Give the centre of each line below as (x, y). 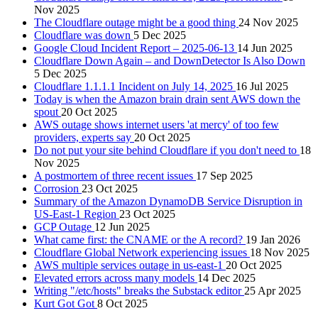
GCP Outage (64, 226)
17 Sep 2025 (224, 175)
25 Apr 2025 (273, 290)
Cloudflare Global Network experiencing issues (142, 252)
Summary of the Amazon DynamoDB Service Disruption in (168, 201)
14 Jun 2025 (265, 48)
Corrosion (58, 188)
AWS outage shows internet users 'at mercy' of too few (157, 124)
